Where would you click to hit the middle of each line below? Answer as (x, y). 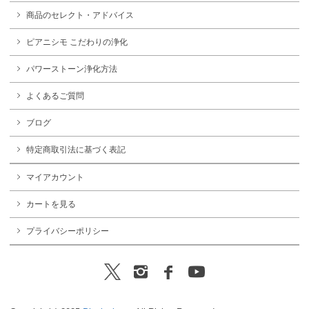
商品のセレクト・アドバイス (80, 16)
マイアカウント (55, 177)
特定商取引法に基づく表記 (76, 150)
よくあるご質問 (55, 96)
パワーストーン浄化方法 (72, 69)
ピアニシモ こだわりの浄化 (77, 42)
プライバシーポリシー (68, 231)
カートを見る (51, 204)
